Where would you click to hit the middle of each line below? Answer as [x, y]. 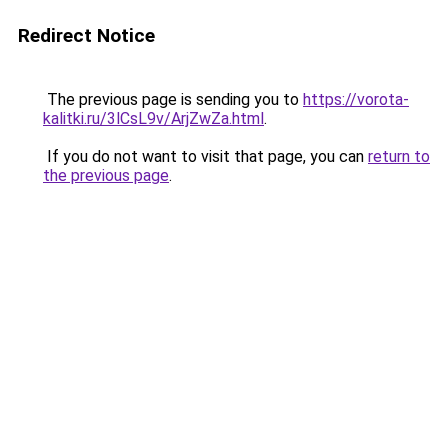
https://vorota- [356, 99]
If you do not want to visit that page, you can [205, 156]
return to [399, 156]
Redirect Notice [86, 35]
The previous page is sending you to [173, 99]
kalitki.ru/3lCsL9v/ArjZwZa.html [153, 118]
